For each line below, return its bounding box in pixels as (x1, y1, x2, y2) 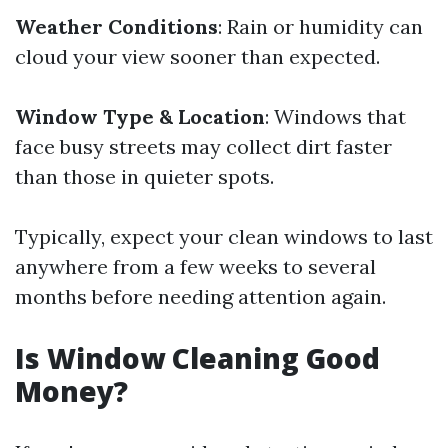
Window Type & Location (15, 104, 265, 129)
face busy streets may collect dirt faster (15, 134, 392, 159)
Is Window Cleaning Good (15, 339, 380, 377)
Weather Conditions (15, 14, 218, 39)
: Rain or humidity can (218, 14, 423, 39)
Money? (15, 372, 128, 410)
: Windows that (265, 104, 406, 129)
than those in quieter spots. (15, 164, 274, 189)
